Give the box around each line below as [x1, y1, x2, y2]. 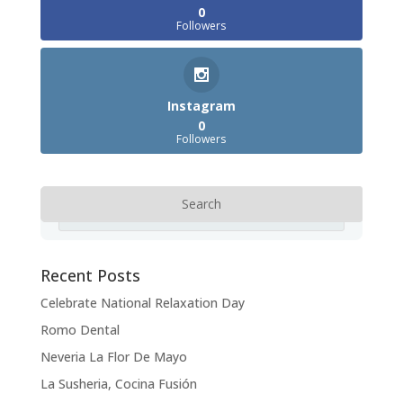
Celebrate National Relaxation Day [40, 293, 245, 311]
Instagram [166, 96, 236, 114]
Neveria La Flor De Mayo [40, 347, 187, 365]
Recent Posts [40, 264, 140, 286]
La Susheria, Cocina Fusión [40, 374, 197, 392]
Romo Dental [40, 320, 120, 338]
